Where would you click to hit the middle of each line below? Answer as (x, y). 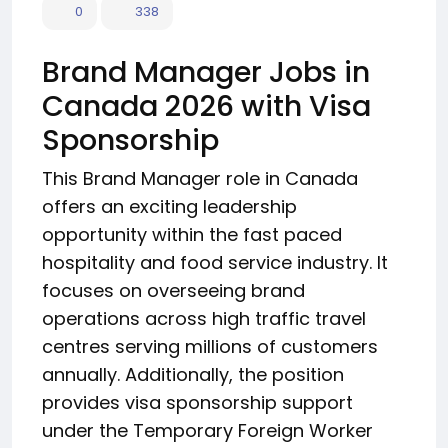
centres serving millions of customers (210, 346)
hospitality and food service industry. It (215, 262)
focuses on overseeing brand (173, 290)
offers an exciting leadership (169, 206)
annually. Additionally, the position (193, 374)
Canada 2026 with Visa (206, 106)
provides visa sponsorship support (197, 402)
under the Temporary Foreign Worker (207, 430)
